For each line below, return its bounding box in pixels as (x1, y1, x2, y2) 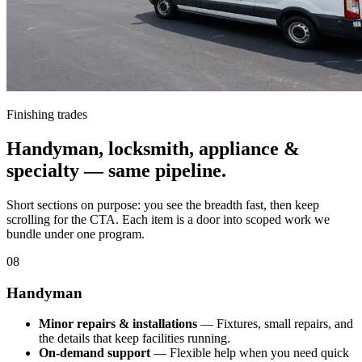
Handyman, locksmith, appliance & (6, 138, 300, 160)
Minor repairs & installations (39, 317, 197, 331)
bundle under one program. (6, 227, 145, 241)
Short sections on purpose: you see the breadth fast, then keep (6, 198, 319, 212)
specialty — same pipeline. (6, 160, 226, 182)
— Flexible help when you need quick (150, 346, 349, 360)
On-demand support (39, 346, 150, 360)
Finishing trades (6, 107, 87, 122)
